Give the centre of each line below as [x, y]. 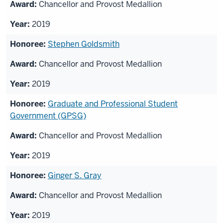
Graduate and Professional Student [113, 104]
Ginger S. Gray [75, 176]
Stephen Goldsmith [84, 44]
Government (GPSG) [48, 116]
